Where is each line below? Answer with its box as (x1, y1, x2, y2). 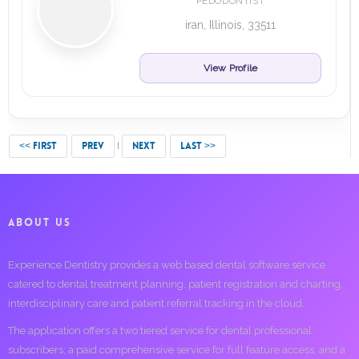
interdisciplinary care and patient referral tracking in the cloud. (8, 297, 305, 309)
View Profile (203, 63, 258, 74)
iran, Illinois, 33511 (185, 18, 276, 31)
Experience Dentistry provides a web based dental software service (8, 259, 325, 271)
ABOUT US (8, 216, 71, 229)
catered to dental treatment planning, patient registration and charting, (8, 278, 343, 290)
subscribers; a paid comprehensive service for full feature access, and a (8, 344, 345, 356)
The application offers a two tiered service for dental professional (8, 325, 312, 337)
